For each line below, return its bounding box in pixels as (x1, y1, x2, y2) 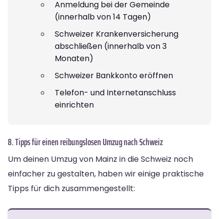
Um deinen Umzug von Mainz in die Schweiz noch (8, 153, 193, 165)
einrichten (55, 99, 94, 110)
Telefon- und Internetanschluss (55, 87, 176, 98)
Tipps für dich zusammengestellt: (8, 182, 135, 194)
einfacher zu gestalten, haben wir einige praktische (8, 168, 204, 179)
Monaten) (55, 52, 93, 64)
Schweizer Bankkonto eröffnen (55, 69, 173, 81)
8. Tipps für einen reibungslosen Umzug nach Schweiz (8, 134, 163, 149)
